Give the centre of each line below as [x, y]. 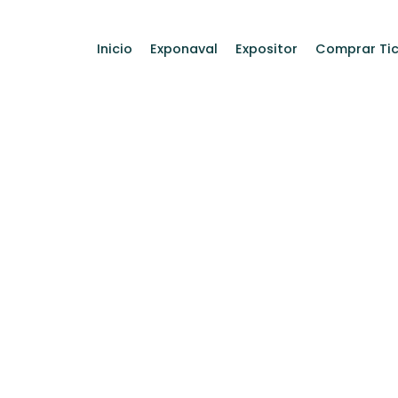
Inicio [115, 49]
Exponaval [184, 49]
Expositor [267, 49]
